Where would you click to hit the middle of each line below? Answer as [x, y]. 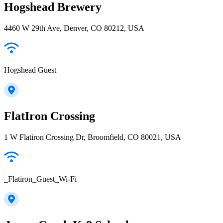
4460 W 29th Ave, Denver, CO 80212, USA [74, 28]
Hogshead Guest [30, 70]
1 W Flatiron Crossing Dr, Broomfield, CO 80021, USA [93, 137]
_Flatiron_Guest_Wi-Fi [40, 179]
